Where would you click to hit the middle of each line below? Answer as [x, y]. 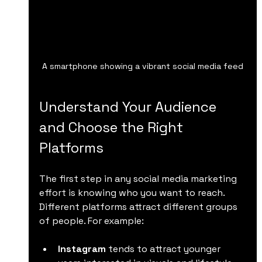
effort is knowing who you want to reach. [133, 192]
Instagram [82, 249]
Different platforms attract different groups [139, 206]
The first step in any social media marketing [139, 178]
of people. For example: [91, 220]
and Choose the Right [113, 127]
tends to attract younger [164, 249]
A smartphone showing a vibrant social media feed [142, 66]
